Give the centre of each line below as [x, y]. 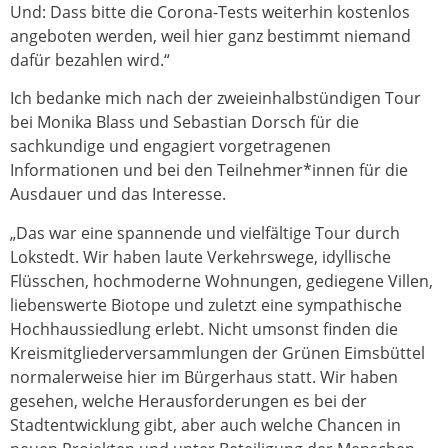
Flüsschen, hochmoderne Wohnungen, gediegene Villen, [221, 280]
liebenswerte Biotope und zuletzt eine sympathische [206, 304]
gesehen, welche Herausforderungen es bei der [188, 400]
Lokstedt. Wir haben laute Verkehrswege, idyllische [200, 256]
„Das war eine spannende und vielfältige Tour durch [205, 232]
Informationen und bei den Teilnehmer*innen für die [209, 170]
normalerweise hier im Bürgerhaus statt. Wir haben [204, 376]
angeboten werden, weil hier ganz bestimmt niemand [210, 36]
